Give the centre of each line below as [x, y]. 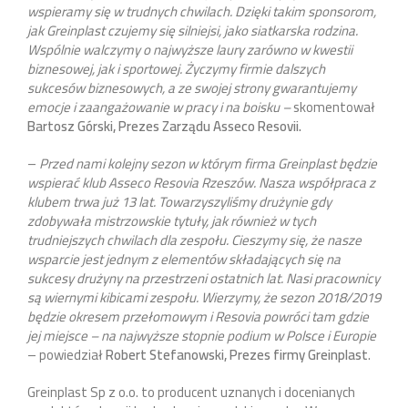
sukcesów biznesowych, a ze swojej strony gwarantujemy [192, 88]
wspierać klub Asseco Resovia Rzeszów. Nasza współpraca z [201, 183]
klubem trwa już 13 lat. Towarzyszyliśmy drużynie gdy [179, 202]
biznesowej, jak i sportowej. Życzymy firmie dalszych [176, 69]
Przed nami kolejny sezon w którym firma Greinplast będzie [208, 164]
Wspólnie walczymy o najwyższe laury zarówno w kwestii [190, 50]
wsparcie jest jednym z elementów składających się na [184, 260]
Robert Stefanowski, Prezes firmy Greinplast [237, 355]
